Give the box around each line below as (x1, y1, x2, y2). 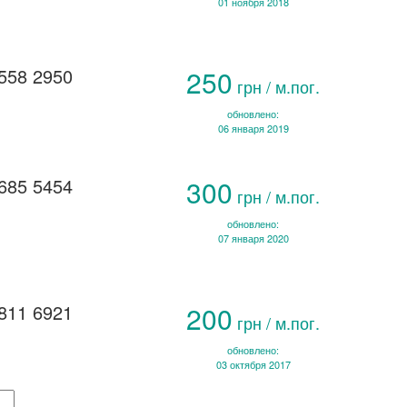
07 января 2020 (217, 231, 289, 246)
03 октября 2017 (215, 357, 291, 372)
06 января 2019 (217, 120, 289, 135)
